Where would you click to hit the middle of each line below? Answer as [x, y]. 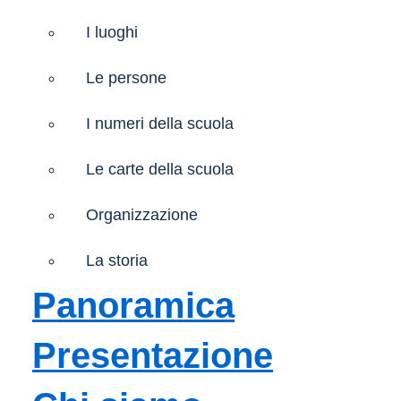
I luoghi [112, 32]
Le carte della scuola [160, 169]
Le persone [126, 77]
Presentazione [153, 355]
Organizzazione [142, 214]
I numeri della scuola [160, 123]
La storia [117, 260]
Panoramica [133, 305]
